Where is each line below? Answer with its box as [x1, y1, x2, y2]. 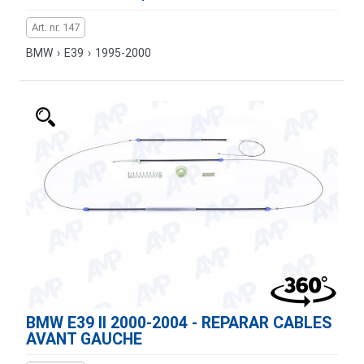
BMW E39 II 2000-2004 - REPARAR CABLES [26, 314, 331, 332]
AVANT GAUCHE [26, 330, 142, 349]
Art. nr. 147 [32, 21, 80, 33]
